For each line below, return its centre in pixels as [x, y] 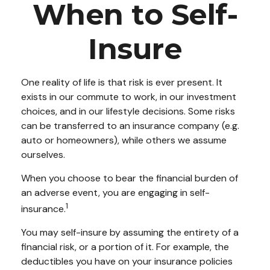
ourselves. [43, 155]
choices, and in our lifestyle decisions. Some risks [128, 111]
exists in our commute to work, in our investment [129, 97]
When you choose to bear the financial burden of [130, 178]
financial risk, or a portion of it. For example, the [125, 247]
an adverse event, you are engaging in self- [115, 193]
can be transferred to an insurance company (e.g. [130, 126]
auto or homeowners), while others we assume [124, 140]
